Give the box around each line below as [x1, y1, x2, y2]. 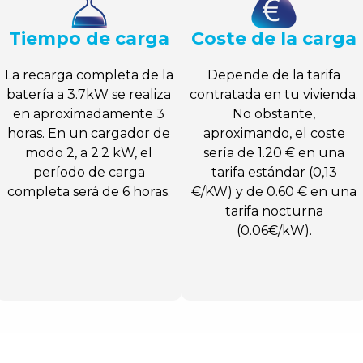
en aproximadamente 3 [13, 106, 165, 122]
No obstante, [233, 106, 316, 122]
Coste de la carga [191, 28, 357, 50]
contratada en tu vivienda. [190, 87, 359, 103]
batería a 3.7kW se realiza [6, 87, 172, 103]
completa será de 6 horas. [7, 184, 171, 200]
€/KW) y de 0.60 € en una [191, 184, 357, 200]
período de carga [32, 164, 145, 181]
